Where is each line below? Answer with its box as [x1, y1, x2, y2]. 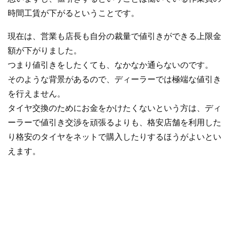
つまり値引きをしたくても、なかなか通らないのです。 [8, 61, 213, 70]
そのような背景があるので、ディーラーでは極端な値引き [8, 75, 221, 84]
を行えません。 [8, 89, 65, 99]
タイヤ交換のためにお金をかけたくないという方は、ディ [8, 104, 221, 113]
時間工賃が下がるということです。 [8, 8, 139, 17]
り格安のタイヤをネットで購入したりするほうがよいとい [8, 132, 221, 142]
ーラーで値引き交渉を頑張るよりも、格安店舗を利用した [8, 118, 221, 127]
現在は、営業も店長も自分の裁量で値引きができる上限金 [8, 32, 221, 41]
